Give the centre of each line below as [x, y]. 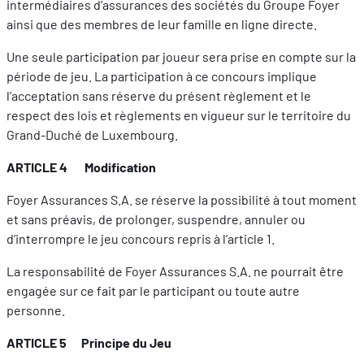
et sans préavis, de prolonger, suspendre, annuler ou [156, 219]
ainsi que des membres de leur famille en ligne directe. [162, 24]
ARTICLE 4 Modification [81, 167]
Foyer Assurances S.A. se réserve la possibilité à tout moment [182, 200]
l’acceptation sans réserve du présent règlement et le [159, 96]
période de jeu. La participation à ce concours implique [162, 76]
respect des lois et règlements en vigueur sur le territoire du [179, 115]
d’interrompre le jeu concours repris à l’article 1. [141, 239]
